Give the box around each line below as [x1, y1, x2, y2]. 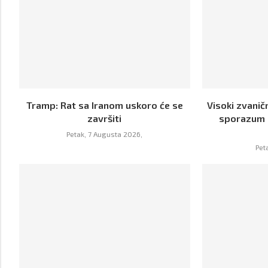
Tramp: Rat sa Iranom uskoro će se [26, 99, 183, 111]
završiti [87, 112, 122, 124]
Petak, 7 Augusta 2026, [66, 130, 143, 139]
